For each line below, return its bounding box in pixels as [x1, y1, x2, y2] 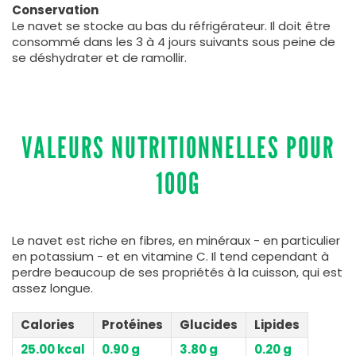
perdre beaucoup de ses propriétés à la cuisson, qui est [12, 263, 342, 281]
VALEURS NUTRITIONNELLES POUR [21, 129, 335, 165]
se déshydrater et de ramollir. [12, 48, 187, 66]
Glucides [180, 315, 238, 333]
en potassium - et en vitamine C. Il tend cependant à [12, 247, 329, 265]
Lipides [254, 315, 300, 333]
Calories [21, 315, 75, 333]
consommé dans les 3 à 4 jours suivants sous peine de [12, 33, 335, 50]
